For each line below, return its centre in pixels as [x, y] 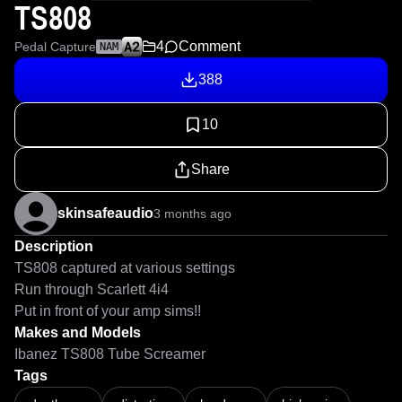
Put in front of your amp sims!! [108, 311]
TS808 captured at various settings [127, 268]
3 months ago [192, 214]
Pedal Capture [55, 47]
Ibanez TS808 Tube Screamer [110, 354]
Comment [210, 46]
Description [54, 246]
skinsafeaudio [105, 213]
